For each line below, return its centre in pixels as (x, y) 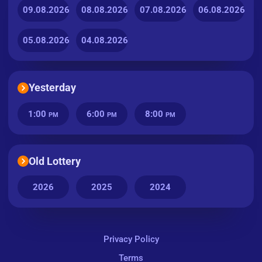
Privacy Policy (131, 239)
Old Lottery (54, 161)
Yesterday (52, 88)
